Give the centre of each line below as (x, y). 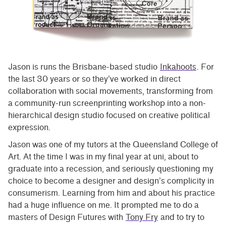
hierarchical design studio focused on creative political (109, 115)
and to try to (181, 217)
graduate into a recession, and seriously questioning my (111, 168)
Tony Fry (142, 217)
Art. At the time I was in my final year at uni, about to (103, 156)
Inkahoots (178, 67)
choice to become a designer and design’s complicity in (111, 181)
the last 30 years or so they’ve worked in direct (94, 79)
